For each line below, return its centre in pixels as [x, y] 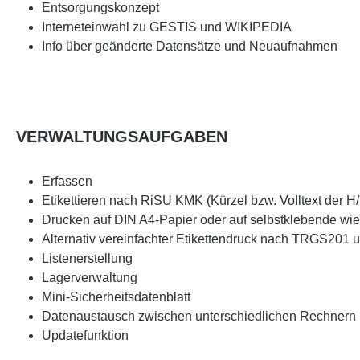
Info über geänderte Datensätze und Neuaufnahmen [190, 46]
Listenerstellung [87, 258]
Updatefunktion [85, 335]
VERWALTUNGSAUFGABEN [122, 137]
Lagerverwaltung [90, 278]
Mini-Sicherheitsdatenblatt [116, 297]
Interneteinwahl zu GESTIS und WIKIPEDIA [167, 27]
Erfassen [67, 181]
